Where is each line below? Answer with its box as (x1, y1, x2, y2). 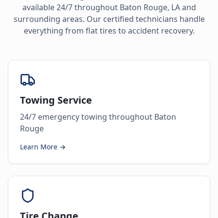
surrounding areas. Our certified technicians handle (13, 14, 205, 24)
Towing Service (20, 93, 92, 107)
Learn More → (20, 142, 66, 151)
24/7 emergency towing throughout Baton (20, 111, 176, 122)
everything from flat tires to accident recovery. (23, 25, 195, 36)
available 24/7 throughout (22, 2, 120, 13)
